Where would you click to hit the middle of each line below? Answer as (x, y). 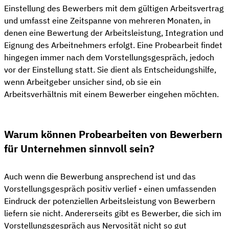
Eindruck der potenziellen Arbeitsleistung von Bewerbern (110, 201)
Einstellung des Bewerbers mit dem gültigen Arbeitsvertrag (114, 8)
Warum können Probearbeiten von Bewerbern (113, 134)
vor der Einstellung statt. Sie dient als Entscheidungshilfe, (110, 70)
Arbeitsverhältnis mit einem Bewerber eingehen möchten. (111, 94)
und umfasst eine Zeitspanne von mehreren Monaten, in (107, 20)
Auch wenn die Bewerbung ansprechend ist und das (100, 177)
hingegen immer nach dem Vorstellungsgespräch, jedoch (109, 57)
